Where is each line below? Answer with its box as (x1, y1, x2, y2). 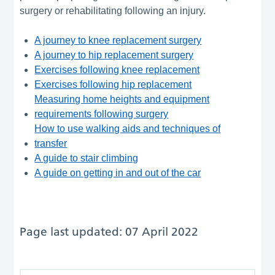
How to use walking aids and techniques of (34, 123, 221, 134)
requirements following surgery (34, 108, 169, 119)
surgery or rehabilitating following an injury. (20, 5, 206, 16)
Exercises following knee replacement (34, 64, 200, 75)
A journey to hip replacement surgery (34, 49, 194, 60)
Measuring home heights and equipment (34, 93, 210, 104)
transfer (34, 137, 68, 149)
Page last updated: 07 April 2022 (20, 224, 199, 239)
